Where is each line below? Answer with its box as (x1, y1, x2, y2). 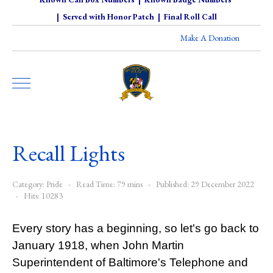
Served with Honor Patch (62, 11, 154, 22)
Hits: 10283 (24, 190, 63, 201)
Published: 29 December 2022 (156, 178, 254, 190)
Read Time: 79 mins (76, 178, 143, 190)
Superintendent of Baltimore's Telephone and (12, 255, 248, 269)
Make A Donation (180, 32, 239, 44)
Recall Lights (12, 138, 125, 168)
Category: (12, 178, 46, 190)
